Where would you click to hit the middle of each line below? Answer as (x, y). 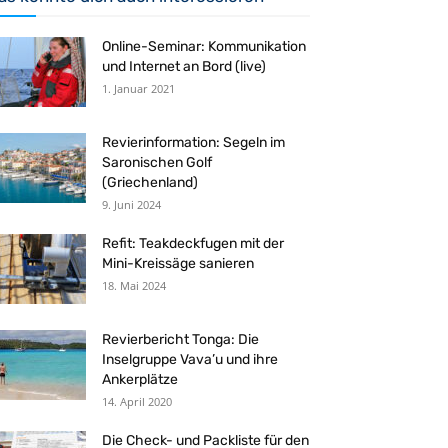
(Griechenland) (150, 182)
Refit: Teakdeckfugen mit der (193, 243)
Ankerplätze (140, 379)
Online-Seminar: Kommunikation (204, 46)
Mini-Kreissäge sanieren (178, 263)
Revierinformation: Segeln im (193, 142)
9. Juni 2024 (131, 204)
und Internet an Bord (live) (184, 66)
